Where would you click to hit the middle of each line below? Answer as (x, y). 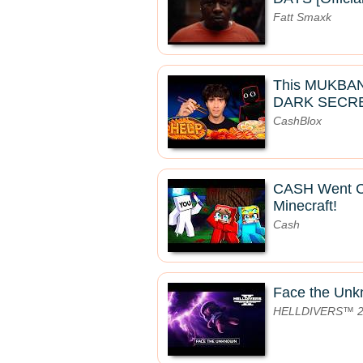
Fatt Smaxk (302, 17)
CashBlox (297, 121)
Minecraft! (305, 206)
